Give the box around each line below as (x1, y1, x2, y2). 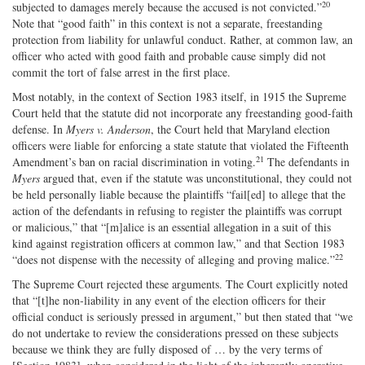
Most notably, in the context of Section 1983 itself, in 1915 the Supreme (12, 88, 346, 104)
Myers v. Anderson (66, 121, 151, 137)
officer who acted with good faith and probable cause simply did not (12, 47, 326, 64)
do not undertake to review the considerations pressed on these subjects (12, 324, 338, 341)
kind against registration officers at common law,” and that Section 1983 (12, 235, 345, 251)
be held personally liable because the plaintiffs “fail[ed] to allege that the (12, 186, 345, 202)
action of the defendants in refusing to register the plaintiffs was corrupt (12, 202, 342, 218)
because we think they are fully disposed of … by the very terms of (12, 341, 323, 357)
